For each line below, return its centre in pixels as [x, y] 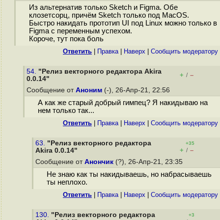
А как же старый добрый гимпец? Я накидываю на [123, 103]
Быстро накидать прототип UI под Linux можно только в [123, 23]
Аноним [89, 90]
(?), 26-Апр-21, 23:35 [149, 162]
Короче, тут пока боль [66, 39]
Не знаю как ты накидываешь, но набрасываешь [129, 175]
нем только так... [66, 111]
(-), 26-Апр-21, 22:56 [137, 90]
